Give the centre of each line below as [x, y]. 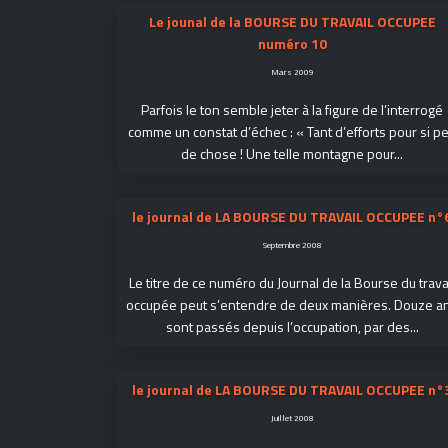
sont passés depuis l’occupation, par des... [292, 326]
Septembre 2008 [292, 244]
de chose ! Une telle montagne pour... [292, 153]
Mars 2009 [292, 71]
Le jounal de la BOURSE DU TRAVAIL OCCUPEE [292, 21]
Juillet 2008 [292, 417]
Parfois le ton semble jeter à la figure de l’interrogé [292, 109]
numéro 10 [292, 43]
